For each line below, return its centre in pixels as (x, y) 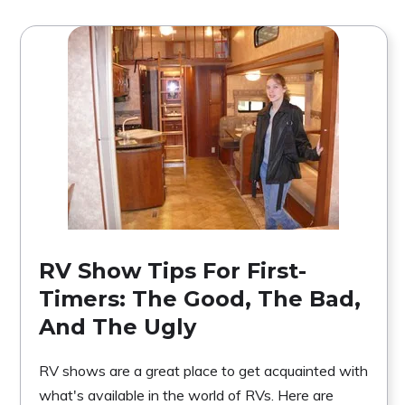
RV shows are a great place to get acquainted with (203, 370)
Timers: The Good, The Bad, (200, 298)
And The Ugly (118, 326)
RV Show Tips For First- (173, 270)
